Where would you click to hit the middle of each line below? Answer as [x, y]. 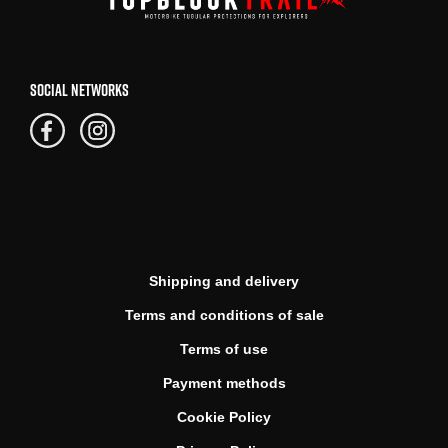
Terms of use [224, 348]
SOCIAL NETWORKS [79, 89]
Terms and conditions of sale [224, 314]
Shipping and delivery [224, 280]
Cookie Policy [224, 416]
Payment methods [224, 382]
